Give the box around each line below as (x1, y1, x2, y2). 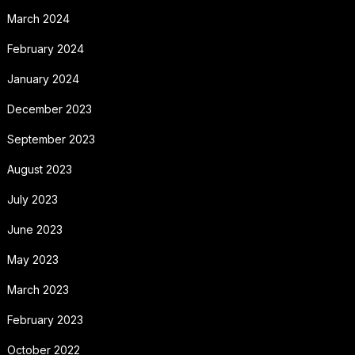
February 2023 (6, 313, 83, 327)
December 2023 (6, 102, 92, 116)
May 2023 (6, 253, 59, 267)
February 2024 (6, 42, 84, 56)
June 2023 (6, 223, 63, 237)
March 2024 (6, 12, 70, 26)
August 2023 (6, 162, 72, 177)
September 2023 (6, 132, 95, 147)
